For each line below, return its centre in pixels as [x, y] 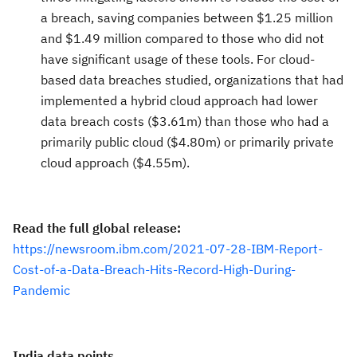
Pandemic [41, 290]
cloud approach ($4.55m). [115, 162]
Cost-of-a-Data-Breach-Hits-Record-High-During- [154, 269]
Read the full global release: [97, 228]
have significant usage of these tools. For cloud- [178, 59]
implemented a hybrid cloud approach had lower [179, 100]
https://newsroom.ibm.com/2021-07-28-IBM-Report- [168, 248]
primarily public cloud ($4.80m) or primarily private [187, 141]
